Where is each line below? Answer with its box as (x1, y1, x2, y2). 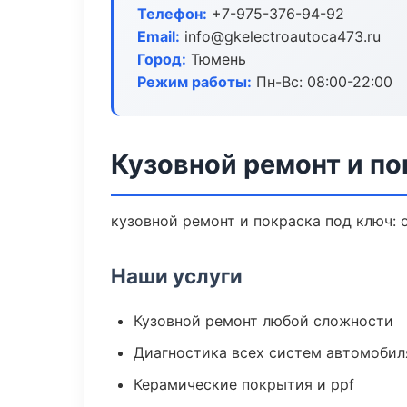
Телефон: (137, 5, 207, 23)
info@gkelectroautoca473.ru (180, 27, 381, 45)
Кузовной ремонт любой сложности (134, 312, 393, 330)
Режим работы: (137, 73, 252, 91)
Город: (137, 50, 186, 68)
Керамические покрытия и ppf (134, 375, 354, 393)
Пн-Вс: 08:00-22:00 (252, 73, 392, 91)
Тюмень (186, 50, 246, 68)
